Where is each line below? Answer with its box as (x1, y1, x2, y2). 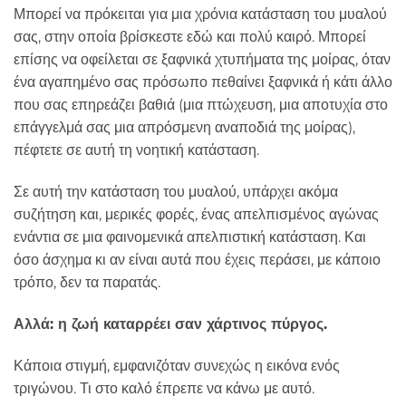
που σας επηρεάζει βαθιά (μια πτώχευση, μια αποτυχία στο (14, 96, 388, 114)
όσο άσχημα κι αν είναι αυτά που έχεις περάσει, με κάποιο (14, 251, 381, 269)
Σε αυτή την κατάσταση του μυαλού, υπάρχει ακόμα (14, 183, 338, 201)
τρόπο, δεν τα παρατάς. (14, 274, 160, 292)
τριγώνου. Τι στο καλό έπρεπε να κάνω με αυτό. (14, 379, 314, 397)
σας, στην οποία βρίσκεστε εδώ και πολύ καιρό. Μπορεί (14, 28, 366, 46)
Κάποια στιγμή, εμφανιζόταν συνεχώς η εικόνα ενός (14, 356, 340, 374)
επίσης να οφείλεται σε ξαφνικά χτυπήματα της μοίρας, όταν (14, 51, 391, 69)
